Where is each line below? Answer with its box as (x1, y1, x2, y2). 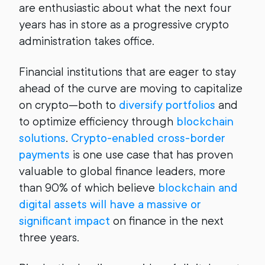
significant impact (19, 214, 110, 228)
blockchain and (158, 181, 238, 195)
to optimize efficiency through (19, 115, 176, 128)
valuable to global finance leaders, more (19, 164, 225, 178)
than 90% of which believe (19, 181, 158, 195)
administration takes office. (19, 34, 154, 48)
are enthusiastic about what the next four (19, 1, 231, 15)
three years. (19, 231, 85, 244)
